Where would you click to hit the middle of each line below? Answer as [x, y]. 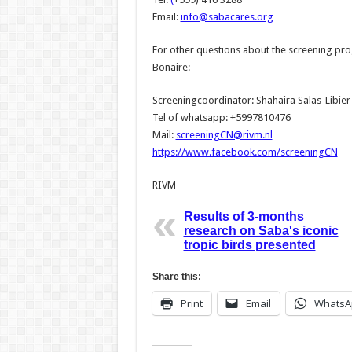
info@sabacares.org [227, 17]
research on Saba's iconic [261, 231]
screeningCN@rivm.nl [224, 135]
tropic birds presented [249, 245]
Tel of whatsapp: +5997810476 [221, 117]
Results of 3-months [244, 216]
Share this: [176, 277]
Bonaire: [171, 67]
